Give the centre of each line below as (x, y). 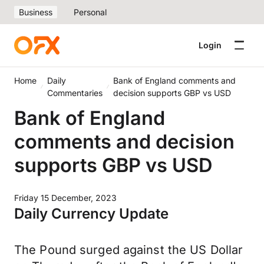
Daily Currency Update (91, 214)
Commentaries (75, 93)
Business (36, 12)
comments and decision (124, 141)
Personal (90, 12)
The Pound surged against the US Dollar (129, 250)
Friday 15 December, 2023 (65, 198)
